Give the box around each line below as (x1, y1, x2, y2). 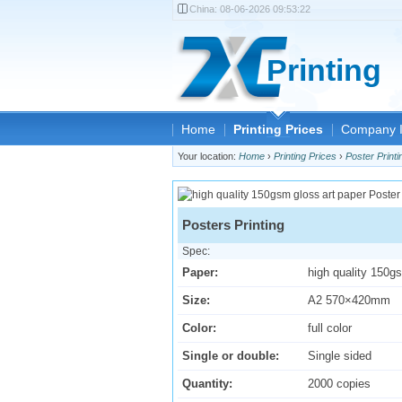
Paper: (182, 265, 218, 279)
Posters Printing (182, 216, 284, 232)
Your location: (178, 151, 239, 162)
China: (189, 4, 220, 14)
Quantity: (182, 376, 232, 390)
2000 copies (308, 376, 371, 390)
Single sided (308, 348, 371, 363)
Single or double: (182, 348, 279, 363)
